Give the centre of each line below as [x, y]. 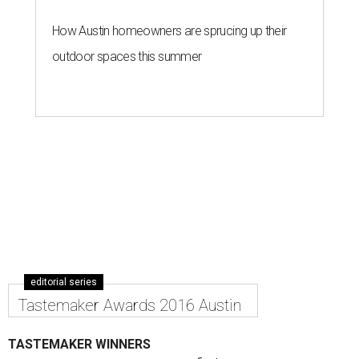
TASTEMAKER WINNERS [79, 345]
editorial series [64, 282]
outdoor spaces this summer [127, 57]
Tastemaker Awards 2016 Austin [130, 306]
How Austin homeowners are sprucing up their [169, 31]
